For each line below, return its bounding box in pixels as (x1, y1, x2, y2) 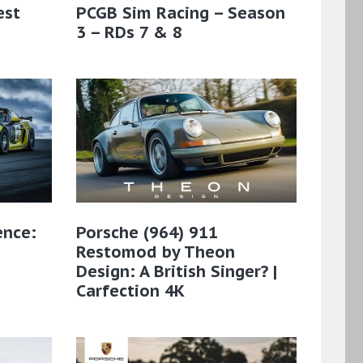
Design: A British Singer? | (75, 261, 277, 283)
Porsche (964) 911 (75, 222, 218, 244)
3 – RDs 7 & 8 (75, 21, 182, 43)
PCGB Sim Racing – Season (75, 2, 285, 23)
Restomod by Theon (75, 241, 235, 263)
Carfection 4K (75, 280, 185, 302)
